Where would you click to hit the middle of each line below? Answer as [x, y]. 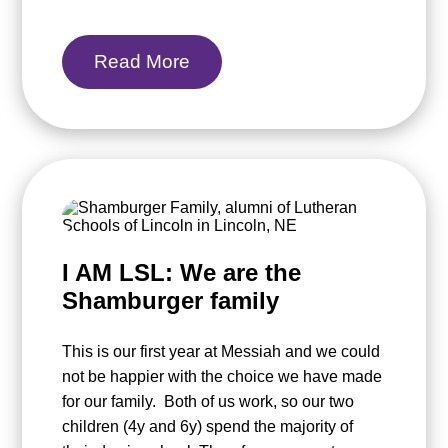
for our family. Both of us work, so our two [208, 402]
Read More [142, 62]
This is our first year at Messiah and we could [221, 352]
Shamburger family [171, 301]
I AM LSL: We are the [182, 273]
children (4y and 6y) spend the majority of [208, 427]
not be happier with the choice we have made [222, 377]
